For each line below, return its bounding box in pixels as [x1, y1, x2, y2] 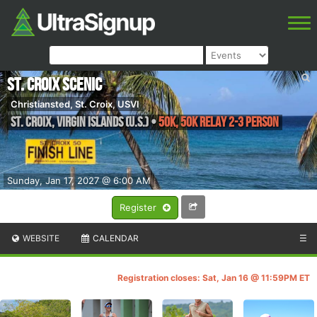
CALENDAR [90, 233, 139, 244]
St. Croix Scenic [7, 74, 102, 96]
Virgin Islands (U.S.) [57, 113, 151, 131]
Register [120, 202, 159, 214]
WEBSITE [21, 233, 60, 244]
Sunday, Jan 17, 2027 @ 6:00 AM [7, 175, 151, 187]
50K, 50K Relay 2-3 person [158, 113, 279, 131]
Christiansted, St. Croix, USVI [11, 98, 139, 110]
